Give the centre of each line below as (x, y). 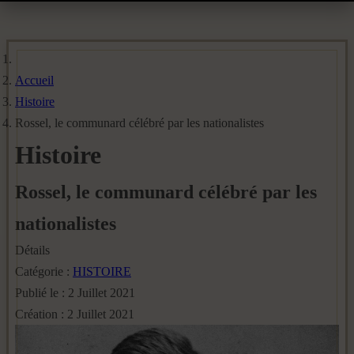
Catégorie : (44, 271)
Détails (32, 250)
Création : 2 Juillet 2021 (75, 314)
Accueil (34, 80)
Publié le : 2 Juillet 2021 (75, 293)
